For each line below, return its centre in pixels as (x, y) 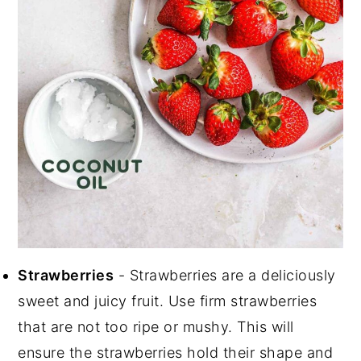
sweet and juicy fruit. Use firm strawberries (168, 301)
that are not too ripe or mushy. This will (156, 327)
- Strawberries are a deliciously (225, 276)
